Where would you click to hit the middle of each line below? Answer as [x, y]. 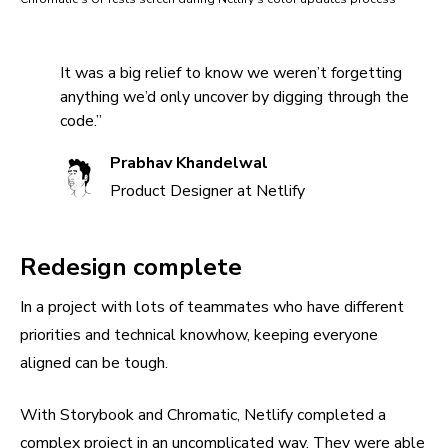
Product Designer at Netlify [207, 190]
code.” [81, 120]
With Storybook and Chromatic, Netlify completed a [203, 414]
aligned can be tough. [94, 362]
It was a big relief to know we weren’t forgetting [231, 72]
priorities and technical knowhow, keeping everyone [199, 334]
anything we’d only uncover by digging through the [234, 96]
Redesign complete [131, 266]
